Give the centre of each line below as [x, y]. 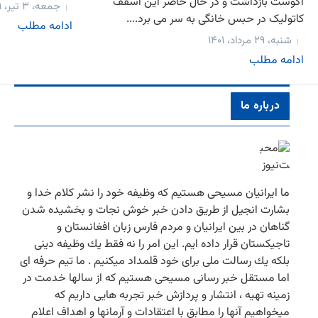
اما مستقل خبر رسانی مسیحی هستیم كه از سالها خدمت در [156, 278]
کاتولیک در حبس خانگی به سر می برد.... [215, 19]
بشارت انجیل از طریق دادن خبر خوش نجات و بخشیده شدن [156, 210]
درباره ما [260, 106]
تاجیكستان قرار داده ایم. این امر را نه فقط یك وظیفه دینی [162, 244]
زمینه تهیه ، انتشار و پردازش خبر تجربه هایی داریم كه [172, 295]
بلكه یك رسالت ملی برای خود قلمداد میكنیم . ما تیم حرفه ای [155, 261]
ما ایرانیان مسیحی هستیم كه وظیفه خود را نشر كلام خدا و [158, 193]
